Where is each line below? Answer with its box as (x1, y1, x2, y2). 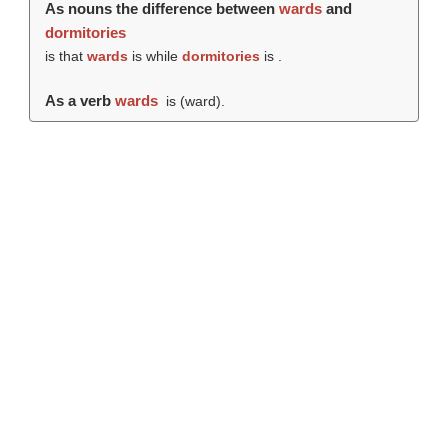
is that (44, 48, 87, 64)
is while (127, 48, 182, 64)
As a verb (44, 92, 115, 109)
